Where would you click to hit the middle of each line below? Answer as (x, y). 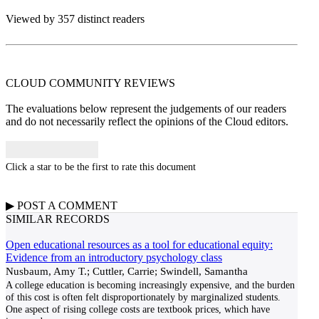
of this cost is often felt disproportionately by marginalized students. (143, 297)
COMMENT (88, 205)
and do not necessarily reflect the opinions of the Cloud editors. (147, 121)
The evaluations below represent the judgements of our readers (146, 109)
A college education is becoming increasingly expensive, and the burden (150, 285)
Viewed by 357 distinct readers (75, 19)
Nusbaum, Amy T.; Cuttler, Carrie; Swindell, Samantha (127, 271)
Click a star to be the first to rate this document (101, 167)
